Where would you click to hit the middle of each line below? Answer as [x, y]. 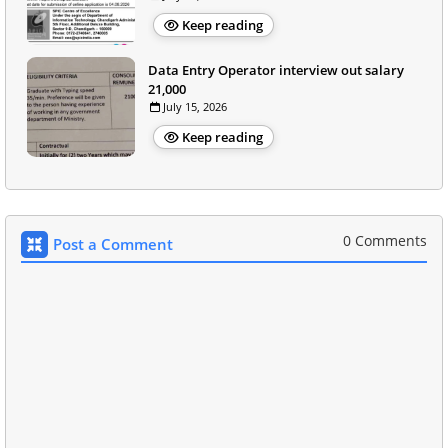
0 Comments [385, 241]
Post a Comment [113, 244]
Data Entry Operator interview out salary [276, 70]
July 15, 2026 [195, 107]
